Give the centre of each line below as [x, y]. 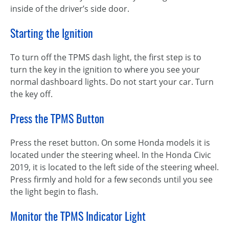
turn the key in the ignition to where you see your [105, 70]
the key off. [31, 94]
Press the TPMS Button [57, 119]
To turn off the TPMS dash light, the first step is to [106, 57]
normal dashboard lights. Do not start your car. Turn [112, 82]
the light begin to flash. [54, 192]
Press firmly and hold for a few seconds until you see [111, 179]
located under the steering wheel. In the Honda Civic [111, 155]
